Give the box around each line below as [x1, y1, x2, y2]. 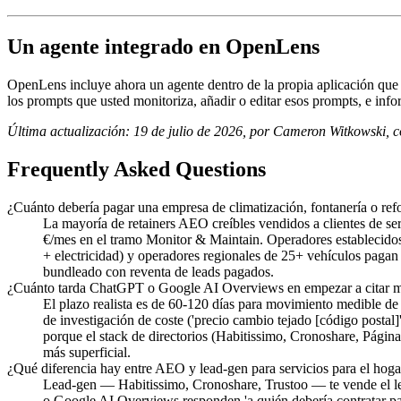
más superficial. [43, 344, 131, 360]
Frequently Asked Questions [7, 158, 266, 182]
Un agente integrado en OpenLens [7, 35, 320, 59]
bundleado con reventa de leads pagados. [43, 263, 274, 279]
